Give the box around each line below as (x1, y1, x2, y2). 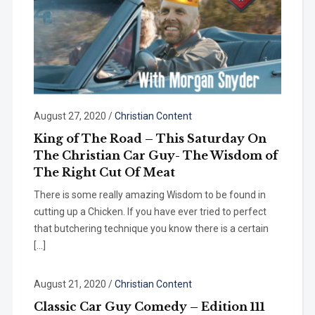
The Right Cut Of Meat (33, 165, 175, 179)
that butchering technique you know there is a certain (33, 222, 269, 234)
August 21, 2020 (33, 278, 106, 290)
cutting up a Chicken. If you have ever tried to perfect (33, 205, 266, 217)
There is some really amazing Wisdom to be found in (33, 188, 266, 200)
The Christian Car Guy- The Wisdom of (33, 148, 278, 162)
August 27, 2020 (33, 110, 106, 122)
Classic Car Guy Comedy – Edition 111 (33, 299, 265, 314)
